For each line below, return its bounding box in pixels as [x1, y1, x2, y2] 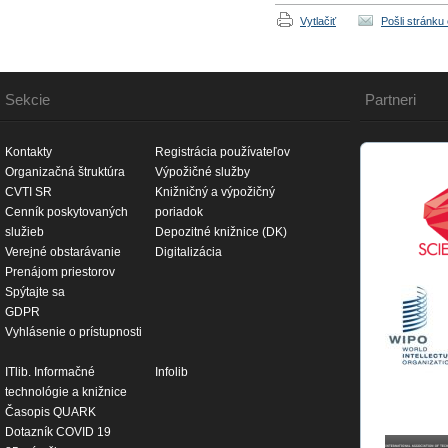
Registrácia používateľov [155, 145, 290, 159]
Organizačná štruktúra [5, 165, 125, 179]
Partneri [365, 91, 416, 108]
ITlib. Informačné [5, 365, 95, 379]
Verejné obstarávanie [5, 245, 121, 259]
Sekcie [5, 91, 50, 108]
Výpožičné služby [155, 165, 250, 179]
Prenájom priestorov [5, 265, 115, 279]
